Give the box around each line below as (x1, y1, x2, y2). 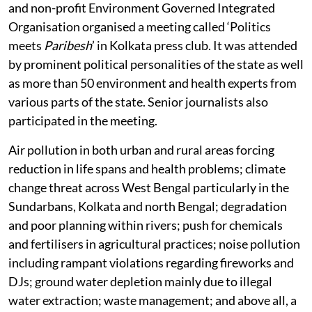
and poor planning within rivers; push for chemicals (8, 217, 283, 233)
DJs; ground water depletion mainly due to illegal (8, 273, 272, 289)
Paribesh (44, 37, 92, 53)
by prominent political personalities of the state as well (8, 56, 304, 72)
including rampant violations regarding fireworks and (8, 254, 294, 270)
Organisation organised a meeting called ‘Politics (8, 18, 271, 34)
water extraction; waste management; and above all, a (8, 292, 297, 308)
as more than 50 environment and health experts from (8, 75, 297, 91)
